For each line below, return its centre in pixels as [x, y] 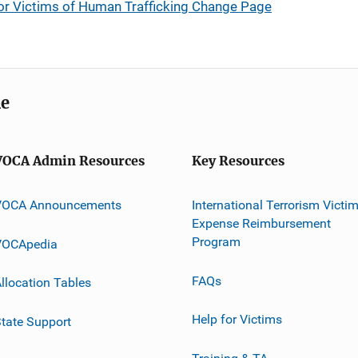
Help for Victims [237, 319]
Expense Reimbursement [261, 223]
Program [216, 241]
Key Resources [238, 161]
